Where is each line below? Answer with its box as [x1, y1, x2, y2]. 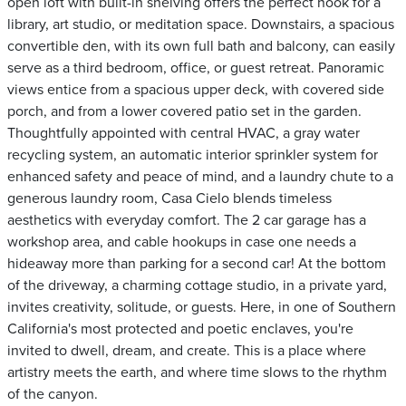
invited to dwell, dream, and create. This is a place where [7, 342, 366, 360]
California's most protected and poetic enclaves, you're [7, 320, 353, 338]
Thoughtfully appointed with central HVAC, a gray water [7, 124, 360, 142]
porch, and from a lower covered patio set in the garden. [7, 102, 362, 121]
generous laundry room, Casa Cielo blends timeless [7, 189, 332, 208]
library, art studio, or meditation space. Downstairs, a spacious [7, 15, 394, 34]
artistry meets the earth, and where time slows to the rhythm [7, 363, 387, 382]
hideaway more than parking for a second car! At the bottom [7, 255, 386, 273]
